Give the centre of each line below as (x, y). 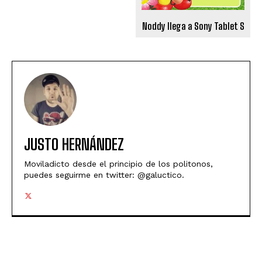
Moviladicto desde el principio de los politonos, (118, 163)
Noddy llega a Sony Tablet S (193, 26)
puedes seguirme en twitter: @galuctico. (104, 175)
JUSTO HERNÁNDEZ (74, 144)
